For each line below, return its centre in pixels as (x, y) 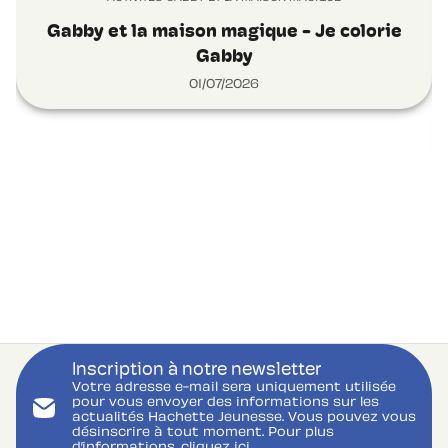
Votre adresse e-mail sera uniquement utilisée (234, 387)
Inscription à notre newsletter (197, 370)
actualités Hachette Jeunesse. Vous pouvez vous (244, 417)
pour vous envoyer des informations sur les (225, 402)
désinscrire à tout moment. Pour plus (203, 432)
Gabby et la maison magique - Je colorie (224, 32)
